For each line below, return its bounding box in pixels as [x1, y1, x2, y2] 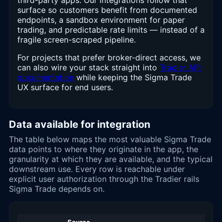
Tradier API [160, 62, 201, 73]
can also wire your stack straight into [17, 62, 160, 73]
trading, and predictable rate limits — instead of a [17, 25, 205, 35]
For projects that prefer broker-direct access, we [17, 53, 201, 63]
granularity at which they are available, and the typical [9, 154, 213, 165]
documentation [17, 72, 74, 83]
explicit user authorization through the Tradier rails [9, 174, 199, 184]
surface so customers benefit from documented [17, 5, 197, 15]
